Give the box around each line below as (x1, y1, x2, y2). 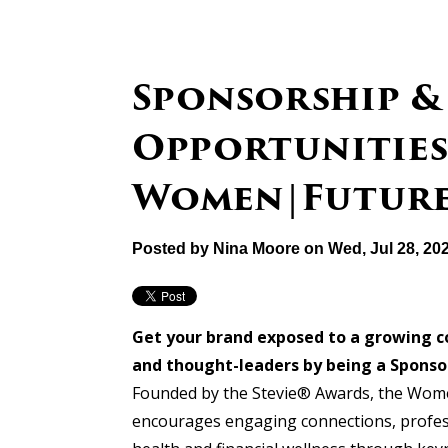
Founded (132, 382, 197, 405)
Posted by (132, 240, 209, 258)
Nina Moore (213, 240, 300, 258)
